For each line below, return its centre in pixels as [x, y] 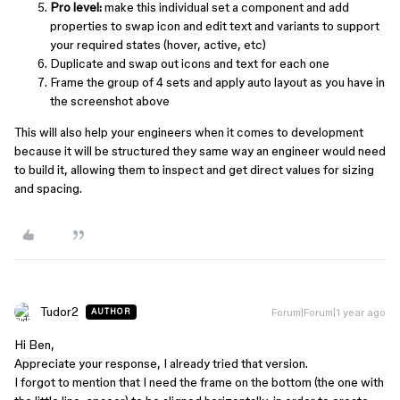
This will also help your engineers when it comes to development [189, 132]
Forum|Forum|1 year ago [329, 312]
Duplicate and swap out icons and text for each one [190, 63]
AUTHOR [111, 312]
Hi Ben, [34, 345]
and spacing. [48, 188]
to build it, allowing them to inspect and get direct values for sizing [194, 170]
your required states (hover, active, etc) [158, 45]
